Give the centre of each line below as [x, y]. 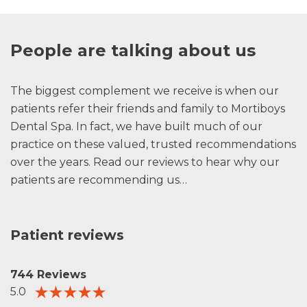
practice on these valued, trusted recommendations [153, 144]
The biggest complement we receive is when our [145, 91]
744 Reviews [48, 274]
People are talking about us [133, 50]
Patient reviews [67, 235]
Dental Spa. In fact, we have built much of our [136, 126]
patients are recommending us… [99, 180]
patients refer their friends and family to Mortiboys [148, 109]
